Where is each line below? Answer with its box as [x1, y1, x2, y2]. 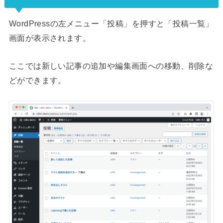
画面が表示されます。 [8, 33, 91, 43]
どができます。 [8, 75, 66, 85]
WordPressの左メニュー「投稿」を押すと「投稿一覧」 [8, 19, 214, 28]
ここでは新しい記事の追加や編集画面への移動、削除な [8, 61, 214, 70]
